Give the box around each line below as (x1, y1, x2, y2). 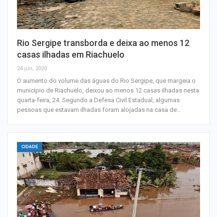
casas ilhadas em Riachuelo (17, 49, 124, 60)
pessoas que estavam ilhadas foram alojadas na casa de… (17, 106, 181, 113)
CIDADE (21, 144, 38, 149)
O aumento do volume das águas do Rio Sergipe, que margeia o (17, 77, 196, 84)
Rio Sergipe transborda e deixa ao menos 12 (17, 37, 189, 48)
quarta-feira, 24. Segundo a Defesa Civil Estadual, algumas (17, 96, 180, 104)
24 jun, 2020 (17, 65, 47, 72)
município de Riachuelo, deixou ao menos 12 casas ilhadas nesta (17, 86, 199, 94)
